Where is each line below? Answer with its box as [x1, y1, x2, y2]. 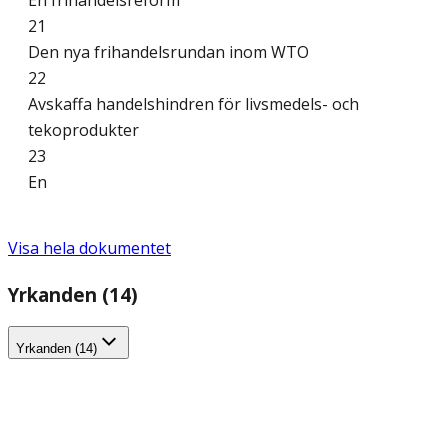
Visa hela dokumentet [8, 237, 171, 260]
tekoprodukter [28, 119, 143, 142]
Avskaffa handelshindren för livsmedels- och [28, 93, 359, 116]
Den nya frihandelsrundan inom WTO [28, 41, 313, 64]
